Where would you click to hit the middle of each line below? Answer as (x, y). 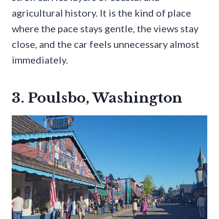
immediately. (40, 59)
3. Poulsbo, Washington (97, 98)
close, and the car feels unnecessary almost (106, 44)
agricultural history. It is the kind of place (101, 12)
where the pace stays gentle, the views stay (105, 28)
